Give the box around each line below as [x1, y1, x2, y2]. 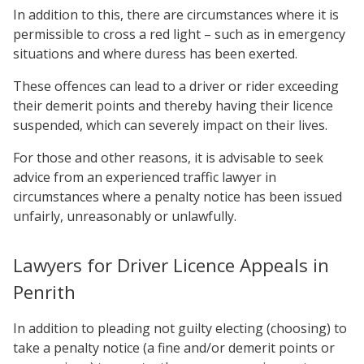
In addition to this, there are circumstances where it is [13, 6, 339, 24]
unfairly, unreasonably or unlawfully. [13, 207, 236, 225]
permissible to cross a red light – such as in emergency [13, 25, 345, 43]
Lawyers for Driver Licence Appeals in [13, 253, 329, 278]
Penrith [13, 279, 76, 305]
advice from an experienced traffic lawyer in [13, 168, 276, 186]
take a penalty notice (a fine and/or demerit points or [13, 339, 335, 357]
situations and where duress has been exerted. [13, 45, 297, 63]
